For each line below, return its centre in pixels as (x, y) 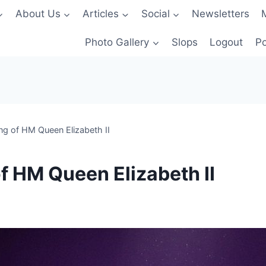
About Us (38, 14)
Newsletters (220, 14)
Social (155, 14)
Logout (227, 42)
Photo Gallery (117, 42)
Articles (101, 14)
